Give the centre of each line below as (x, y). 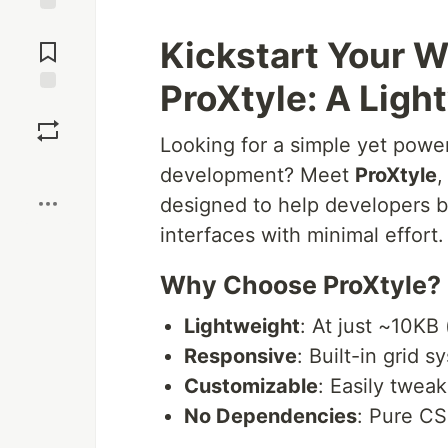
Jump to (48, 27)
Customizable (251, 386)
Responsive (240, 356)
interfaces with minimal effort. (302, 235)
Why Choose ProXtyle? (300, 285)
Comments (48, 44)
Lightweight (242, 326)
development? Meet (257, 175)
